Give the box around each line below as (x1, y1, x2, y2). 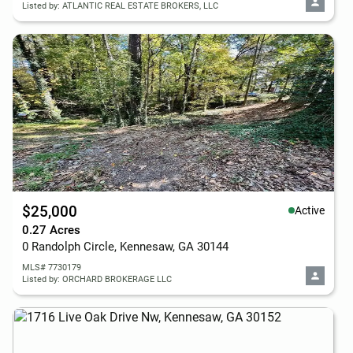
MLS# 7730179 (22, 262, 81, 273)
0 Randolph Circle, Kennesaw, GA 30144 (22, 240, 229, 254)
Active (295, 203, 325, 217)
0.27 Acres (22, 223, 80, 237)
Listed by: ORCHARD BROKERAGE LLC (22, 274, 172, 284)
